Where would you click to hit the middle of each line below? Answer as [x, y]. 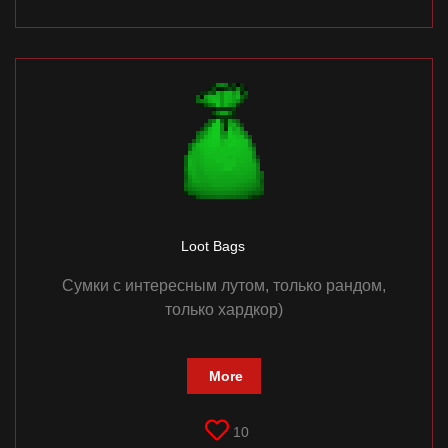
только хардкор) [224, 310]
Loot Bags [214, 246]
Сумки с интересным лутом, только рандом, [224, 286]
